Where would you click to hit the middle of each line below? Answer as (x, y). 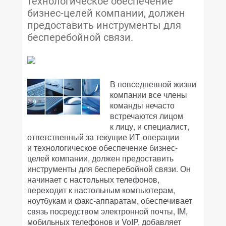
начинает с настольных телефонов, (93, 179)
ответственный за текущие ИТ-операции (103, 137)
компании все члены (149, 95)
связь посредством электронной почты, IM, (107, 211)
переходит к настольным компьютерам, (101, 190)
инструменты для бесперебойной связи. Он (109, 169)
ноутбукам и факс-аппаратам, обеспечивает (110, 201)
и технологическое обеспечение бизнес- (102, 148)
